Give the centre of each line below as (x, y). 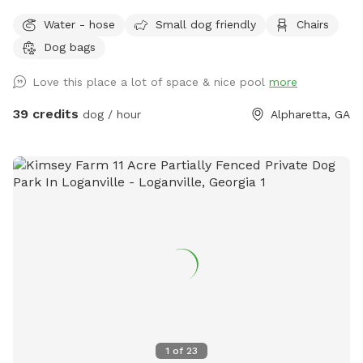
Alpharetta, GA (310, 115)
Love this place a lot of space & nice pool (151, 82)
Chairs (313, 24)
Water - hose (79, 24)
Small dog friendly (206, 24)
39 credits (46, 114)
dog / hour (110, 115)
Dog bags (70, 47)
